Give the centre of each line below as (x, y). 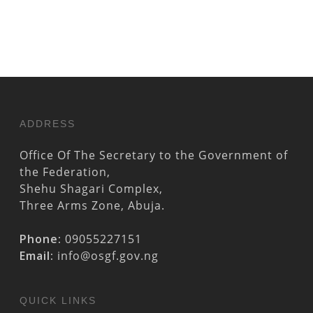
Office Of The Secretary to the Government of (154, 155)
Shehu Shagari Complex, (91, 189)
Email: (38, 256)
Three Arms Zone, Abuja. (92, 205)
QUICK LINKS (58, 300)
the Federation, (65, 172)
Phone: (42, 239)
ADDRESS (48, 124)
